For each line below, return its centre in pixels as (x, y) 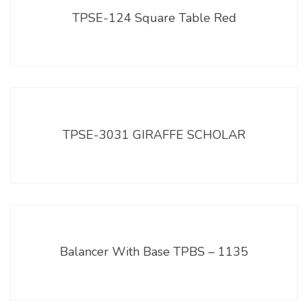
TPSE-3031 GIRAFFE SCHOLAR (154, 134)
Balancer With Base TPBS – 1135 (154, 251)
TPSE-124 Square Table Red (154, 18)
